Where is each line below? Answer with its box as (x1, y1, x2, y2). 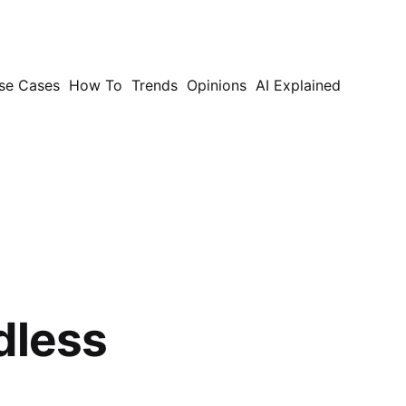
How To (69, 76, 122, 94)
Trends (131, 76, 178, 94)
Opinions (187, 76, 246, 94)
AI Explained (256, 76, 341, 94)
